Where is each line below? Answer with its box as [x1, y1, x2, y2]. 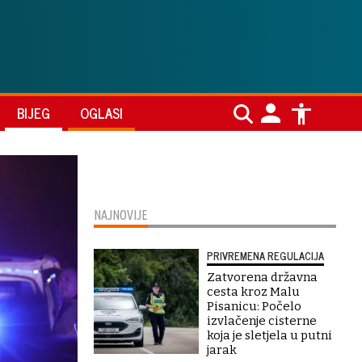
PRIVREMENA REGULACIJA [207, 247, 324, 264]
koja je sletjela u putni [207, 328, 332, 343]
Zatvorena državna [207, 270, 318, 284]
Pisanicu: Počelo [207, 299, 301, 314]
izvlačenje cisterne [207, 314, 317, 328]
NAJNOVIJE [94, 208, 148, 222]
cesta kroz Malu [207, 284, 300, 299]
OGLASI [80, 102, 123, 124]
